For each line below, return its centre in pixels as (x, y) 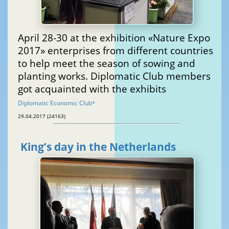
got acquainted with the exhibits (92, 88)
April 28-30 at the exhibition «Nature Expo (114, 37)
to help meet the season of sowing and (107, 63)
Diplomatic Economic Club (55, 103)
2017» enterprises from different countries (116, 50)
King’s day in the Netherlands (98, 147)
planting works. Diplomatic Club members (114, 76)
